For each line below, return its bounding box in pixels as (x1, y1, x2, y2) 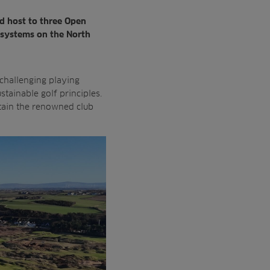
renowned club (32, 101, 93, 111)
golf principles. (41, 88, 102, 98)
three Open (40, 16, 86, 26)
